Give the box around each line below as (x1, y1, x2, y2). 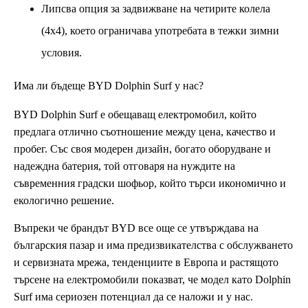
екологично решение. (14, 194, 114, 206)
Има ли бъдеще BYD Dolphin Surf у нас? (14, 79, 203, 91)
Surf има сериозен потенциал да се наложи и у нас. (14, 290, 253, 302)
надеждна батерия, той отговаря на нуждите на (14, 159, 235, 172)
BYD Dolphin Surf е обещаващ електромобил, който (14, 108, 256, 120)
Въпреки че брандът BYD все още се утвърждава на (14, 221, 258, 234)
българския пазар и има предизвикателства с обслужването (14, 239, 293, 251)
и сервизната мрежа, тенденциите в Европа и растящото (14, 256, 278, 268)
